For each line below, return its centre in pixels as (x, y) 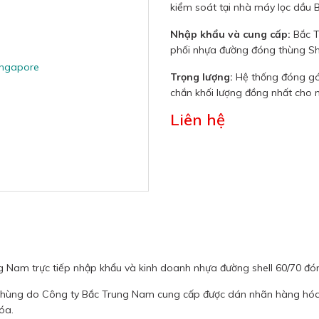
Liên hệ (198, 120)
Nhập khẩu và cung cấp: (230, 34)
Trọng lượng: (203, 77)
